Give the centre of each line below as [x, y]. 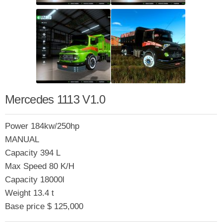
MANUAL [22, 139]
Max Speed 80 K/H [40, 166]
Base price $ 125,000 [44, 206]
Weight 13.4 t [29, 193]
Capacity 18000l [35, 179]
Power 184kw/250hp [42, 126]
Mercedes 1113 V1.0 [55, 99]
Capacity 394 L [33, 153]
